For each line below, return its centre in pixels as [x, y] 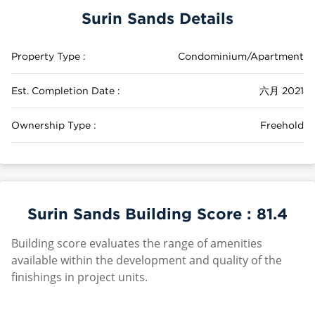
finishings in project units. [79, 277]
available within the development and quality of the [147, 260]
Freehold [282, 125]
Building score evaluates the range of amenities [137, 243]
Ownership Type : [54, 125]
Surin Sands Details [157, 18]
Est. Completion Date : [66, 90]
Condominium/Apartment [241, 56]
